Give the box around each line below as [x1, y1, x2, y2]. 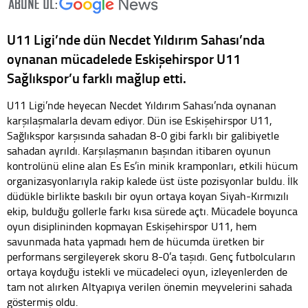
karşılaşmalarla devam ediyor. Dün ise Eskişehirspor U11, [7, 112, 272, 128]
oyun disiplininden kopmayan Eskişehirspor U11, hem [7, 218, 256, 234]
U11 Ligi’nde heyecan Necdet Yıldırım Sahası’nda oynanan [7, 97, 276, 113]
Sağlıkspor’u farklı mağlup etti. [7, 67, 186, 87]
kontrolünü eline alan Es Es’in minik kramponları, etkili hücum [7, 157, 298, 173]
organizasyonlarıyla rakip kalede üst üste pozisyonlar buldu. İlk [7, 173, 298, 188]
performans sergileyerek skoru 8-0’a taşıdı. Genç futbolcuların [7, 248, 296, 264]
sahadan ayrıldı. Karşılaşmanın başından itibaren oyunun [7, 142, 271, 158]
